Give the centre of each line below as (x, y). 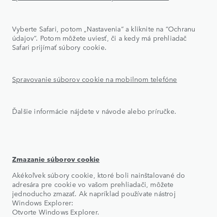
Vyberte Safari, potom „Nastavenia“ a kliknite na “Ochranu (104, 28)
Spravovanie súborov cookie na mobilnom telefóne (95, 79)
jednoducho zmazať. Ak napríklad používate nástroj (94, 193)
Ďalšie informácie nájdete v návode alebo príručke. (94, 111)
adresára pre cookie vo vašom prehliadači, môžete (93, 184)
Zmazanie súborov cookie (56, 159)
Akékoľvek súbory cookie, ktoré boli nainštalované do (99, 175)
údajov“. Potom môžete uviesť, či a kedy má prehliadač (100, 38)
